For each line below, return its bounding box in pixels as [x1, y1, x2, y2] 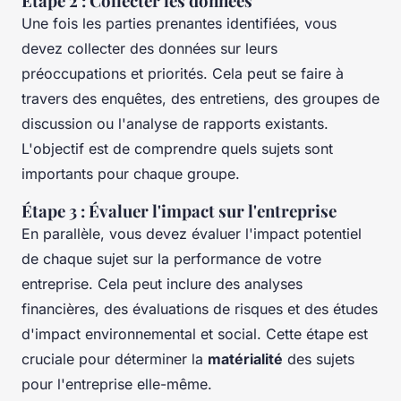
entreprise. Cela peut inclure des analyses [21, 274, 303, 293]
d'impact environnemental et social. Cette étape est [21, 324, 368, 343]
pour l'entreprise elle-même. [21, 374, 212, 393]
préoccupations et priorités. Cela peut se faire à [21, 64, 344, 82]
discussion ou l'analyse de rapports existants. [21, 114, 328, 132]
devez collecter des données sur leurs [21, 38, 277, 57]
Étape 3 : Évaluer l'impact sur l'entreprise [21, 199, 337, 222]
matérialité [208, 349, 283, 368]
